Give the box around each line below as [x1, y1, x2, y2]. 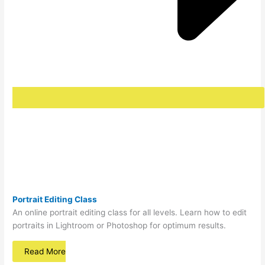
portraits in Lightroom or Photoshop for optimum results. [12, 221, 227, 231]
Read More [24, 246, 66, 256]
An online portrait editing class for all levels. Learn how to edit [12, 208, 247, 218]
